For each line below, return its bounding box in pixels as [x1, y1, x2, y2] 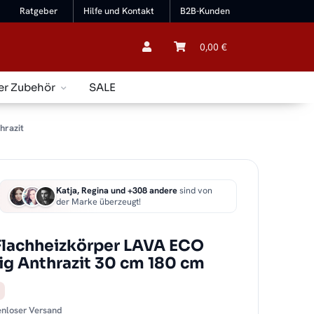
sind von [177, 184, 213, 197]
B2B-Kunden [180, 5, 230, 18]
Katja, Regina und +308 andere [56, 184, 178, 197]
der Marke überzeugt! [56, 196, 142, 208]
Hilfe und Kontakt [83, 5, 155, 18]
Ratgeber [20, 5, 58, 18]
